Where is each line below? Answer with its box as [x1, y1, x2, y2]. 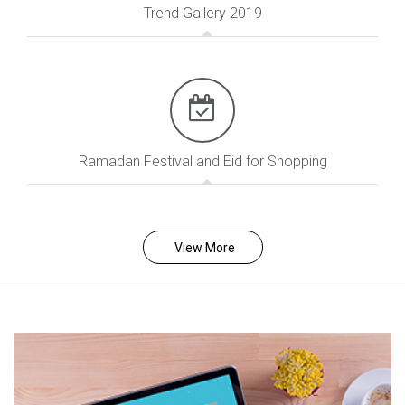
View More [174, 240, 235, 255]
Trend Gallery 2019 [143, 5, 262, 22]
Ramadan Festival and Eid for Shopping [78, 153, 327, 170]
